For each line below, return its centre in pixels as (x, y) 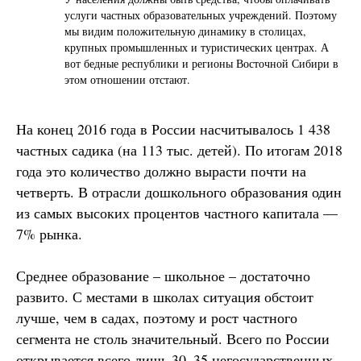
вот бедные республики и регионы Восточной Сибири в (201, 63)
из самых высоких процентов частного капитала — (177, 212)
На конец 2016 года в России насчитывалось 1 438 (173, 129)
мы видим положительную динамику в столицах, (185, 31)
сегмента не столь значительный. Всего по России (173, 338)
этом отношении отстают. (127, 79)
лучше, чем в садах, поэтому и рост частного (157, 317)
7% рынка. (49, 233)
